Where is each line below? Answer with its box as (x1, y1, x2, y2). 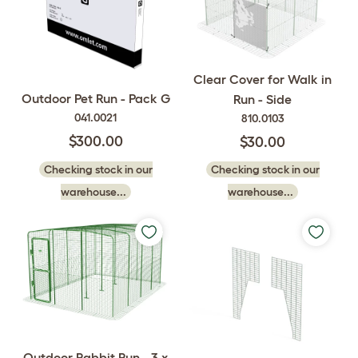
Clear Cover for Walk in (193, 72, 332, 86)
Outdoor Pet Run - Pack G (21, 91, 170, 106)
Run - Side (233, 92, 292, 106)
